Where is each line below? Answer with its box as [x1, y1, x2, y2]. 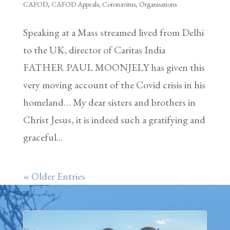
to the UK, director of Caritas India [23, 43, 165, 56]
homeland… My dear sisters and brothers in [23, 95, 196, 109]
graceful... [23, 130, 63, 144]
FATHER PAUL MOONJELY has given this [23, 60, 205, 74]
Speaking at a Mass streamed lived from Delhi [23, 25, 204, 39]
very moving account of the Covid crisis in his [23, 78, 205, 91]
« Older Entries [23, 169, 85, 183]
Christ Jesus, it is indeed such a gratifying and [23, 112, 205, 126]
